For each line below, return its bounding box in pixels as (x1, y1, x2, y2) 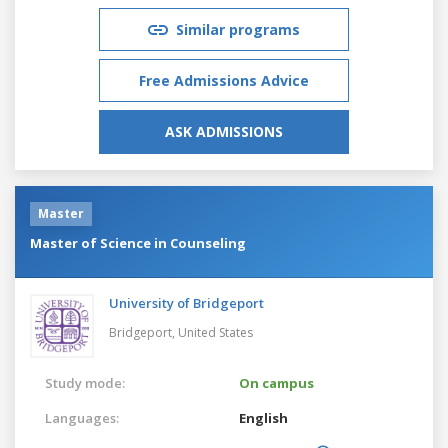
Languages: (45, 408, 119, 427)
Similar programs (176, 19, 300, 39)
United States (178, 323, 253, 341)
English (239, 408, 288, 427)
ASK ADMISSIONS (165, 121, 283, 141)
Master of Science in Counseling (30, 233, 246, 252)
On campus (239, 373, 314, 392)
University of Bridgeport (109, 293, 264, 312)
